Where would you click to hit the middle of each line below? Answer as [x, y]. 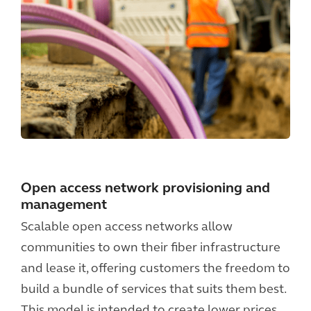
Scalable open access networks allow [127, 227]
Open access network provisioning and [145, 189]
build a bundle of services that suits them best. [153, 290]
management [64, 205]
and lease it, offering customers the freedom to [155, 269]
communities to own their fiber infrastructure [151, 248]
